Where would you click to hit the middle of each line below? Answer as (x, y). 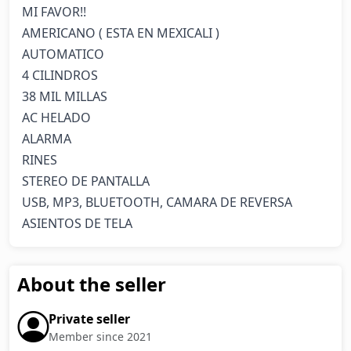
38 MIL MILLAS (65, 96)
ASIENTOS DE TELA (77, 223)
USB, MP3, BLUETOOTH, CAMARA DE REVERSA (157, 202)
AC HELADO (56, 118)
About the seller (92, 284)
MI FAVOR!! (54, 12)
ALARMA (48, 139)
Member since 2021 (100, 336)
